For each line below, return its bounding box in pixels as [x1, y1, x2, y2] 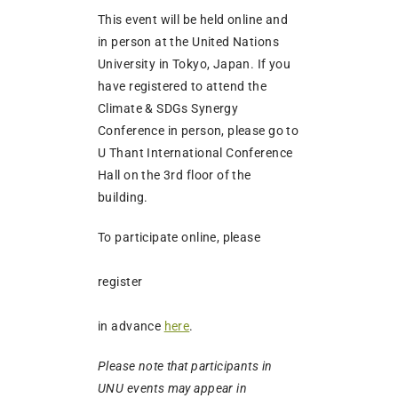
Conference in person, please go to [98, 123, 299, 138]
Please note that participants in [98, 358, 273, 373]
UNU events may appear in [98, 380, 248, 395]
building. [98, 189, 148, 204]
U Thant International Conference [98, 145, 293, 160]
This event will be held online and [98, 12, 289, 27]
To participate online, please [98, 229, 261, 244]
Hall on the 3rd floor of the [98, 167, 251, 182]
